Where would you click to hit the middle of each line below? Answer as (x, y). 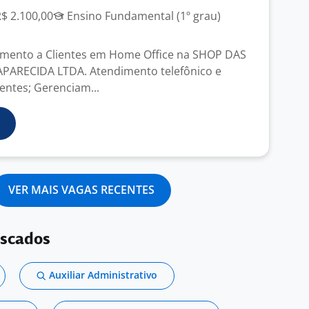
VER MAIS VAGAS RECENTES (81, 190)
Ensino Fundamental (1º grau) (142, 16)
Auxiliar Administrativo (103, 275)
